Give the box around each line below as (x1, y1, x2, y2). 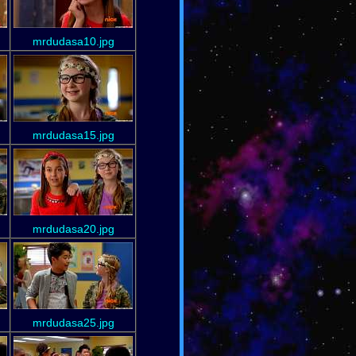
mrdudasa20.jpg (32, 222, 114, 235)
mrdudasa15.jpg (32, 128, 114, 141)
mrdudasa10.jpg (32, 34, 114, 48)
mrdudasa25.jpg (32, 315, 114, 329)
